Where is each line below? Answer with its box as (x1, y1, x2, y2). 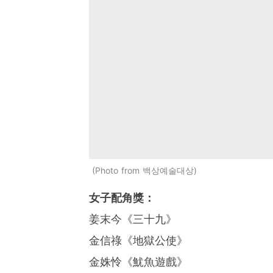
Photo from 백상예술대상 (94, 165, 194, 175)
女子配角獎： (88, 191, 155, 204)
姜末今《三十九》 (88, 212, 177, 225)
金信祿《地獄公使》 (88, 233, 188, 247)
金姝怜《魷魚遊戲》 (88, 255, 188, 268)
